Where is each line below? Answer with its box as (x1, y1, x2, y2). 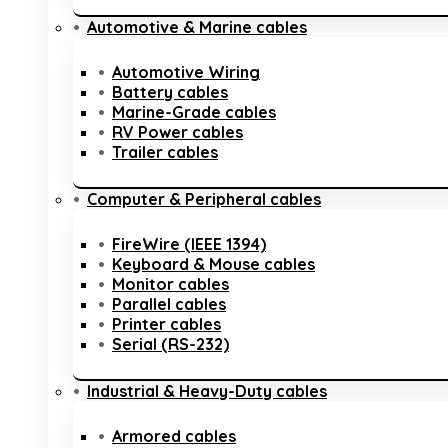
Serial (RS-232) (112, 334, 229, 354)
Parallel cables (112, 294, 226, 314)
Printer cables (112, 314, 221, 334)
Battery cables (112, 82, 228, 102)
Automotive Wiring (112, 62, 260, 82)
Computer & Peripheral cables (87, 189, 321, 209)
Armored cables (112, 426, 236, 446)
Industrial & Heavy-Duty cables (87, 381, 327, 401)
